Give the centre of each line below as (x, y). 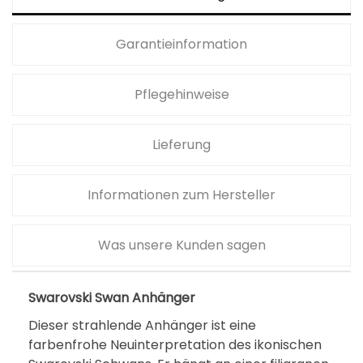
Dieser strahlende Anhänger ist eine (142, 325)
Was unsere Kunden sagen (181, 245)
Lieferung (181, 145)
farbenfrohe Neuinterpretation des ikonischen (175, 345)
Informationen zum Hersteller (181, 195)
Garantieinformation (181, 44)
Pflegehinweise (181, 94)
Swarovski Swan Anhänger (113, 298)
